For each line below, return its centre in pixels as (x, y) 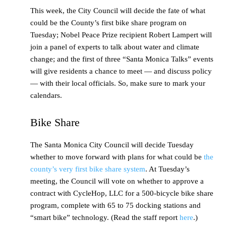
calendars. (46, 96)
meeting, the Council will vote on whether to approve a (117, 181)
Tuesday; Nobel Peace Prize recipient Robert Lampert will (121, 35)
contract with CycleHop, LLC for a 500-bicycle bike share (122, 193)
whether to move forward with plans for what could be (117, 157)
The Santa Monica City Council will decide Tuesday (112, 145)
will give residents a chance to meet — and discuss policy (121, 71)
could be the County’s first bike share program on (108, 23)
